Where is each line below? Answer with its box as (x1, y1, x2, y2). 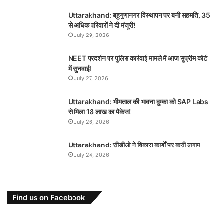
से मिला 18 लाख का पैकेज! (68, 108, 131, 116)
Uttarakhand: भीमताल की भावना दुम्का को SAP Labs (68, 97, 208, 106)
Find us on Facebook (12, 193, 85, 202)
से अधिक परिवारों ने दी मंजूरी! (68, 21, 135, 30)
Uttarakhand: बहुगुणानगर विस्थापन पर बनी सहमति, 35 (68, 11, 210, 19)
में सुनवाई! (68, 64, 91, 73)
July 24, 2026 (74, 151, 109, 159)
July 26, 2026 (74, 118, 109, 126)
